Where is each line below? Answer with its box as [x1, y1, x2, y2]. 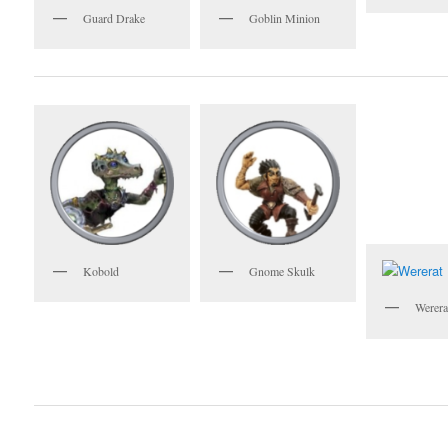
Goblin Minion [249, 10, 321, 27]
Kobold [83, 263, 120, 280]
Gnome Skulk [249, 263, 316, 280]
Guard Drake [83, 10, 146, 27]
